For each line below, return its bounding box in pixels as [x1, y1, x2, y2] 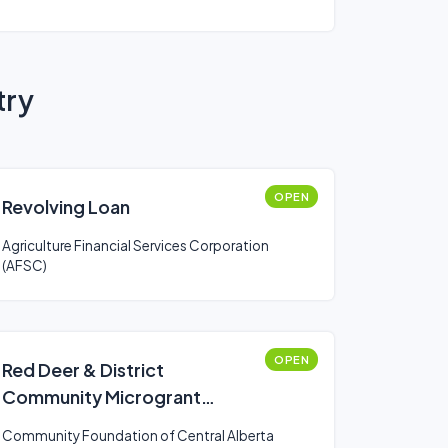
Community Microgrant [2, 385, 201, 408]
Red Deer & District [2, 358, 164, 381]
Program [2, 412, 77, 435]
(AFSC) [2, 257, 47, 274]
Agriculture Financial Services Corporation [2, 237, 269, 254]
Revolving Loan [2, 195, 130, 218]
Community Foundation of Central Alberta [2, 427, 274, 444]
